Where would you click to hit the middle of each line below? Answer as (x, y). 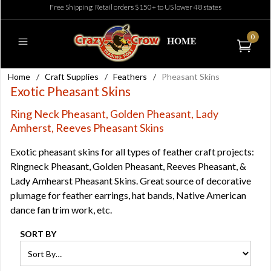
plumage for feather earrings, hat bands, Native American (128, 195)
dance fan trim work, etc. (61, 210)
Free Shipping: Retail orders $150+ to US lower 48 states (135, 7)
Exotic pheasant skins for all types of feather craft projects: (132, 152)
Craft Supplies (72, 77)
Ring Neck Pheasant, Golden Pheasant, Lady (114, 114)
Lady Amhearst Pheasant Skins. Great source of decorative (131, 181)
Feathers (130, 77)
